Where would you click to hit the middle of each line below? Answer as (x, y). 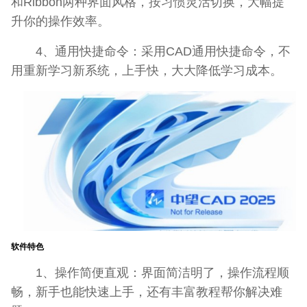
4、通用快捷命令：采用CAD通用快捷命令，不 (151, 51)
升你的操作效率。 (60, 21)
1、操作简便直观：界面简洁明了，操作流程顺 (150, 272)
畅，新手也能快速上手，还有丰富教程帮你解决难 (147, 291)
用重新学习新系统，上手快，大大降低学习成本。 (147, 71)
